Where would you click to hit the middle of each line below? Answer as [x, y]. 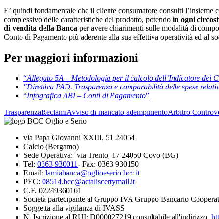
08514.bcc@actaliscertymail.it [88, 182]
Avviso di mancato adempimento [117, 112]
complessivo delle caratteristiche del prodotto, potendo [88, 19]
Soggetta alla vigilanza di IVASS [74, 208]
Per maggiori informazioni [71, 57]
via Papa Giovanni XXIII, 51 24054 [79, 138]
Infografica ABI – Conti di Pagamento [86, 96]
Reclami [54, 112]
